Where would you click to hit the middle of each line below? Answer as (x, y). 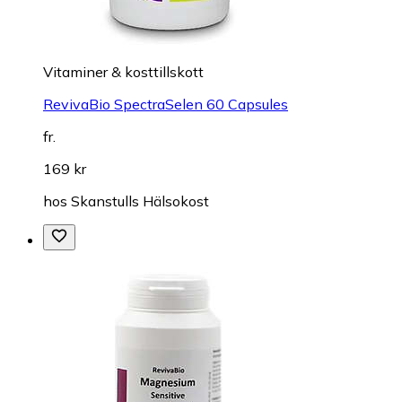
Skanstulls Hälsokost (140, 201)
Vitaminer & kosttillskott (123, 71)
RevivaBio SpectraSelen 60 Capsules (166, 104)
